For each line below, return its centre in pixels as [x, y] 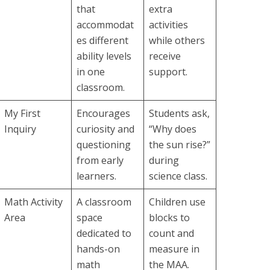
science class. [178, 176]
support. [168, 72]
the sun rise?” [180, 145]
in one [91, 72]
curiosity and [105, 129]
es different [102, 40]
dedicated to [104, 233]
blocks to [169, 218]
